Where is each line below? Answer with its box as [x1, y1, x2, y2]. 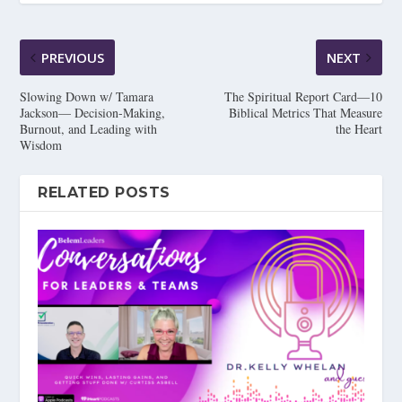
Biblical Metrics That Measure [228, 103, 382, 121]
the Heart [335, 119, 382, 137]
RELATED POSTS [38, 183, 170, 201]
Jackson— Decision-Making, [20, 103, 166, 121]
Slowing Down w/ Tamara [20, 87, 154, 105]
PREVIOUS [41, 48, 105, 66]
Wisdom [20, 135, 63, 153]
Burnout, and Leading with [20, 119, 158, 137]
